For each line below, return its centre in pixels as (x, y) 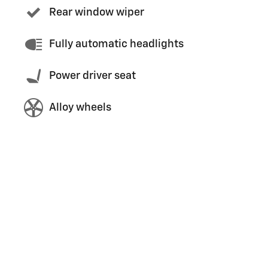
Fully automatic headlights (116, 44)
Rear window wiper (97, 13)
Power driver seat (92, 76)
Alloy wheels (80, 108)
